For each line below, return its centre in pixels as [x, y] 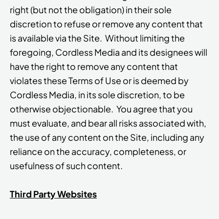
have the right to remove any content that [94, 66]
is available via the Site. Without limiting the [97, 38]
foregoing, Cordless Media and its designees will [109, 52]
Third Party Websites [53, 194]
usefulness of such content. [66, 165]
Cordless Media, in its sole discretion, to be [97, 94]
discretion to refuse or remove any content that [106, 23]
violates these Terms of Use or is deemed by [99, 80]
